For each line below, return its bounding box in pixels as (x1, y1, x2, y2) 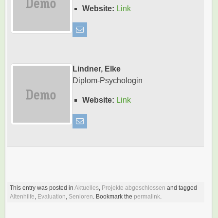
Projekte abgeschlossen (102, 184, 166, 191)
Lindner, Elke (72, 64, 121, 73)
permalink (134, 193, 161, 200)
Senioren (69, 193, 93, 200)
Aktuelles (74, 184, 99, 191)
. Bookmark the (93, 193, 134, 200)
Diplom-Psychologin (72, 76, 143, 85)
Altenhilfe (10, 193, 35, 200)
